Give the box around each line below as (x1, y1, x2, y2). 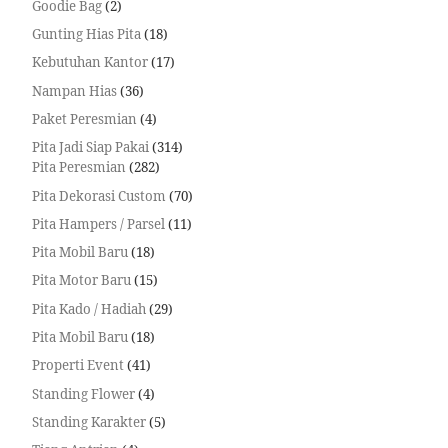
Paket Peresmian (31, 109, 137, 128)
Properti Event (31, 356, 124, 375)
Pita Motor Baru (31, 271, 131, 290)
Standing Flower (31, 384, 135, 403)
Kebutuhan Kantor (31, 53, 148, 72)
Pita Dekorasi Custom (31, 186, 166, 205)
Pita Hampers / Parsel (31, 214, 165, 233)
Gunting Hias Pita (31, 25, 141, 44)
